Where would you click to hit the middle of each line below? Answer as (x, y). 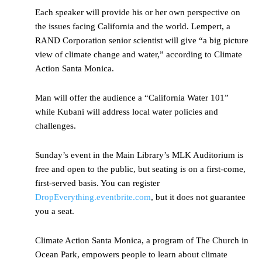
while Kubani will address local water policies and (127, 112)
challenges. (56, 126)
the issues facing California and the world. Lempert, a (133, 27)
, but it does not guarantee (198, 197)
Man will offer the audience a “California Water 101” (132, 98)
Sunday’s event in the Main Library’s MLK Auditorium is (139, 155)
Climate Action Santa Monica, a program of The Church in (142, 241)
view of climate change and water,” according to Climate (139, 55)
